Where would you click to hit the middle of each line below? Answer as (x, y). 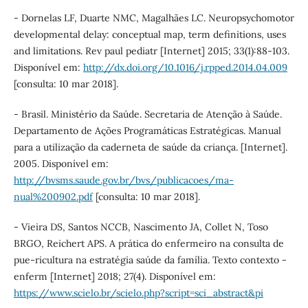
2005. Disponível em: (61, 163)
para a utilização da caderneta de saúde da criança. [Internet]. (150, 147)
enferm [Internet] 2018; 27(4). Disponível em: (114, 276)
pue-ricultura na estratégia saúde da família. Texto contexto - (150, 260)
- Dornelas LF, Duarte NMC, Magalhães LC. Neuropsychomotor (154, 18)
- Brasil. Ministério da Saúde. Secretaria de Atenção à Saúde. (147, 114)
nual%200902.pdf (53, 196)
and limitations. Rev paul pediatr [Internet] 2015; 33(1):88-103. (151, 51)
